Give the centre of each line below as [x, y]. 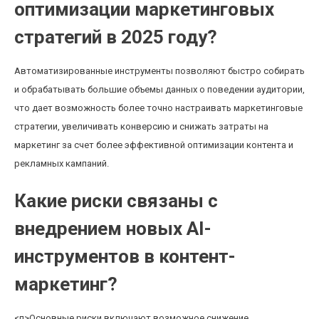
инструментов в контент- [125, 256]
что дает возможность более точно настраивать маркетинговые [158, 108]
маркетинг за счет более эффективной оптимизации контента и [154, 145]
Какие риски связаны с [116, 201]
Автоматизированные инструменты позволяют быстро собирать [159, 71]
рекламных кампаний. [62, 163]
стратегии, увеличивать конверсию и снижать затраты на [141, 126]
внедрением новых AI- [113, 229]
